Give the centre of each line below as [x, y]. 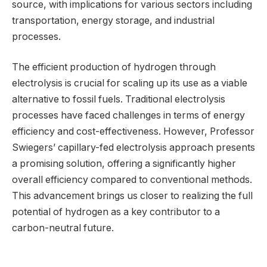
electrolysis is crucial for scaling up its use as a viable [130, 83]
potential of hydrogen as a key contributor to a [116, 212]
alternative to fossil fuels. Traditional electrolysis [119, 100]
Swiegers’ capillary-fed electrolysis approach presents [133, 148]
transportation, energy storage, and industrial [113, 20]
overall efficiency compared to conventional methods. [132, 180]
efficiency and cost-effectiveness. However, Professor [133, 132]
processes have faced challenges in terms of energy [128, 116]
